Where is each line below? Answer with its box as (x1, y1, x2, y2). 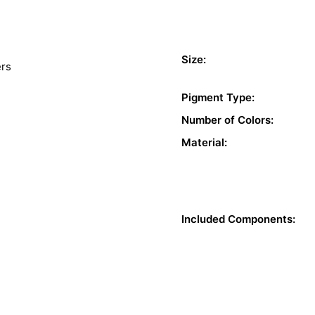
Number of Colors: (181, 113, 274, 127)
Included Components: (181, 212, 295, 226)
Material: (181, 136, 227, 150)
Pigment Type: (181, 91, 255, 105)
